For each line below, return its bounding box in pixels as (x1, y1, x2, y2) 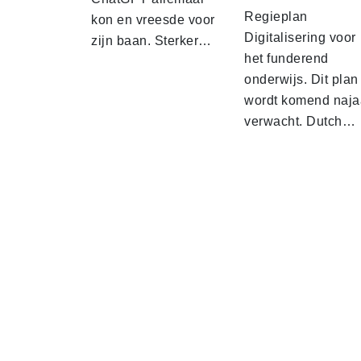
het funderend (244, 52, 329, 66)
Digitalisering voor (244, 31, 356, 45)
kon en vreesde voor (91, 13, 215, 27)
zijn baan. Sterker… (91, 34, 212, 48)
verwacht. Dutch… (244, 114, 355, 129)
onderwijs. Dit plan (244, 73, 359, 87)
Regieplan (244, 10, 308, 24)
